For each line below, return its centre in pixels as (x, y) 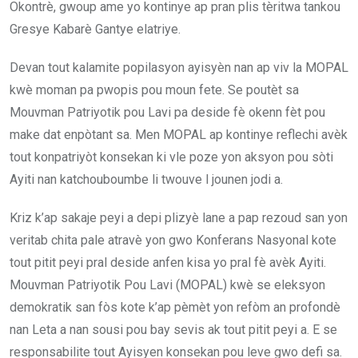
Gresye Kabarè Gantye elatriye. (95, 30)
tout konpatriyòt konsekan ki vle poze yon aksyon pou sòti (171, 157)
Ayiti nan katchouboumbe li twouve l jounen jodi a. (146, 180)
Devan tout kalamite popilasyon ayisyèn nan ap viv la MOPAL (179, 68)
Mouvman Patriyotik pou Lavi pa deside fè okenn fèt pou (167, 113)
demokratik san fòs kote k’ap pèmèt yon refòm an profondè (175, 308)
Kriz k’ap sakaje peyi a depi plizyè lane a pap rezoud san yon (179, 218)
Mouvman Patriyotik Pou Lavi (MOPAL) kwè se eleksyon (167, 285)
